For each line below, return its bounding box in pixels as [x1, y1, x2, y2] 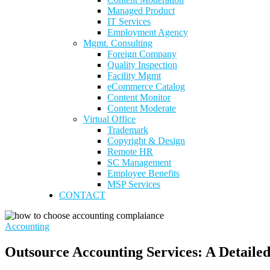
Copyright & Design [107, 136, 185, 146]
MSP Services [107, 179, 160, 189]
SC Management [107, 157, 171, 168]
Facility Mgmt [107, 71, 161, 81]
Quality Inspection [107, 60, 177, 70]
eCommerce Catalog [107, 81, 185, 92]
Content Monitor [107, 92, 171, 102]
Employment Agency [107, 27, 188, 37]
